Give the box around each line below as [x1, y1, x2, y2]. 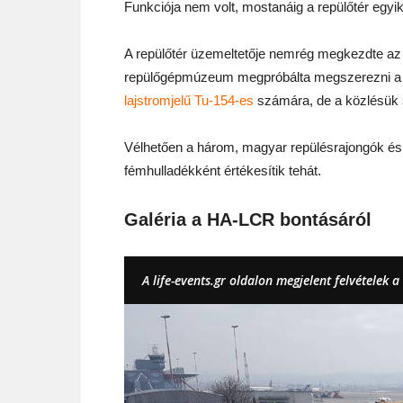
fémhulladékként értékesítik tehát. [124, 163, 321, 178]
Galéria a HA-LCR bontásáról [124, 210, 372, 229]
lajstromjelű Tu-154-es [124, 93, 254, 108]
